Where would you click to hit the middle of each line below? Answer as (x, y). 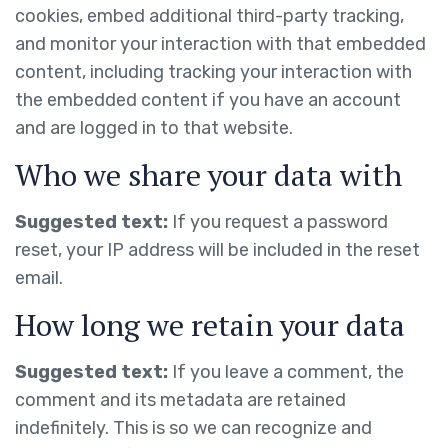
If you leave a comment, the (288, 372)
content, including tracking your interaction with (213, 72)
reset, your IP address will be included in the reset (217, 250)
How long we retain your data (210, 325)
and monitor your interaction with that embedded (220, 44)
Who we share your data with (208, 175)
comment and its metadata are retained (180, 400)
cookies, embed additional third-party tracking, (209, 16)
